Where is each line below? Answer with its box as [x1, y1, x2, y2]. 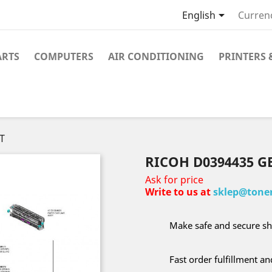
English [182, 8, 216, 22]
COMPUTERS [34, 50, 93, 63]
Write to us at [145, 185, 213, 199]
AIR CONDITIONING [108, 50, 204, 63]
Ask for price [145, 173, 203, 186]
